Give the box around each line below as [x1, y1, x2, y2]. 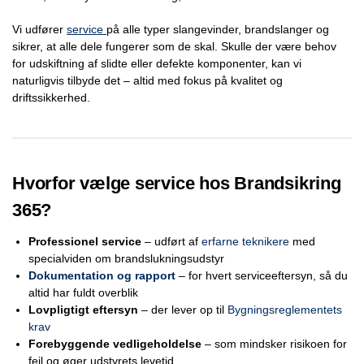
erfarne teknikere [201, 234, 289, 248]
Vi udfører [12, 22, 67, 36]
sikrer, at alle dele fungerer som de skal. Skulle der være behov [12, 39, 336, 53]
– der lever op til [138, 302, 227, 316]
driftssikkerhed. [12, 90, 90, 104]
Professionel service [28, 234, 141, 248]
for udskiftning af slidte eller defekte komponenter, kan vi [12, 56, 301, 70]
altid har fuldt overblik [28, 285, 138, 299]
